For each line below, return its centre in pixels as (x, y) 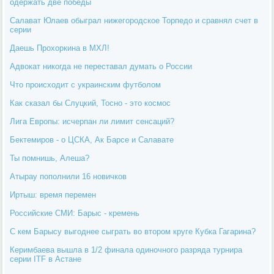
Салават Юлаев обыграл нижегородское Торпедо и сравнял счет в (134, 20)
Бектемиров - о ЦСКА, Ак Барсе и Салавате (92, 139)
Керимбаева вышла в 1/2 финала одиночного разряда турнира (126, 250)
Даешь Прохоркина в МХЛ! (60, 48)
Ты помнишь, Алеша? (50, 158)
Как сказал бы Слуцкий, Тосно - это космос (91, 103)
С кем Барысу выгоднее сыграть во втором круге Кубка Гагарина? (133, 231)
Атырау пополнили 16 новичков (68, 176)
